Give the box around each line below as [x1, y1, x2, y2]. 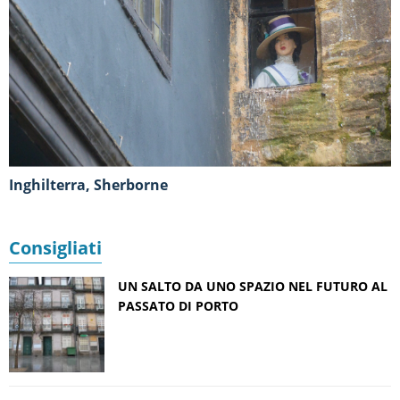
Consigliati [9, 235, 102, 260]
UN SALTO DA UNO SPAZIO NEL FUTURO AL [118, 277, 387, 295]
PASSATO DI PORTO [118, 296, 238, 314]
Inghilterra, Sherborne [13, 174, 168, 195]
